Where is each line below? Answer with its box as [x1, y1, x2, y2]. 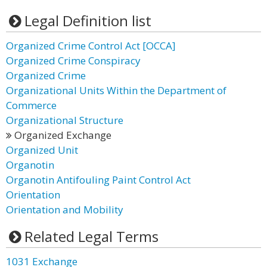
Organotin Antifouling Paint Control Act [6, 173, 191, 187]
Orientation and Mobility [6, 203, 123, 216]
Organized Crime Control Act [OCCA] [6, 39, 176, 52]
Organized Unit [6, 143, 78, 157]
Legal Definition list [24, 11, 151, 30]
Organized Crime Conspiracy [6, 54, 141, 67]
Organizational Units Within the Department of [6, 83, 226, 97]
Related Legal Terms [24, 226, 159, 246]
